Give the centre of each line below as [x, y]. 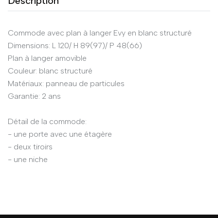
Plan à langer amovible [47, 58]
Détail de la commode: [47, 121]
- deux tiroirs [30, 147]
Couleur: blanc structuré [50, 71]
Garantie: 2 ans [34, 96]
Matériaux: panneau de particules [66, 83]
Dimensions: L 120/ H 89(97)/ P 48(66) [75, 45]
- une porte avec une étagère [60, 134]
